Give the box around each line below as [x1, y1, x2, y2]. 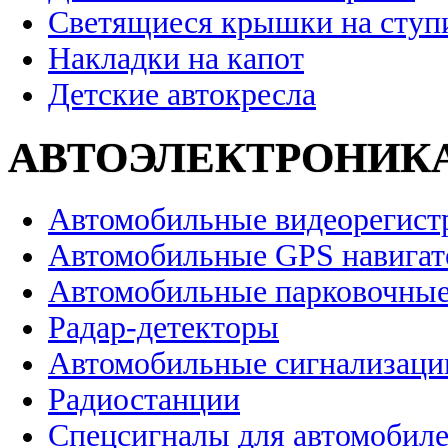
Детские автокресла [48, 77, 316, 113]
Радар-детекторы [48, 310, 279, 346]
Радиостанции [48, 382, 240, 418]
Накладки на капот [48, 41, 304, 77]
